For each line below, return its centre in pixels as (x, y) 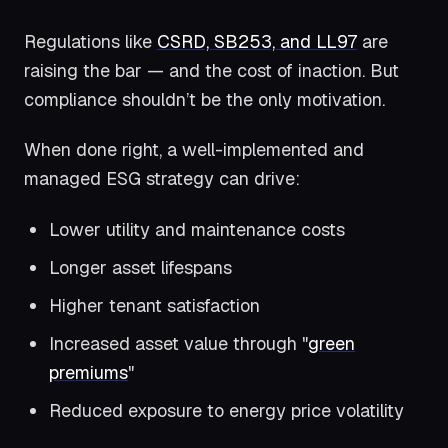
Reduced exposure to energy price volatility (227, 411)
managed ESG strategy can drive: (162, 179)
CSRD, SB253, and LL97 (257, 41)
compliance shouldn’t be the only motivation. (204, 99)
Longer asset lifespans (141, 268)
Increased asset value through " (179, 344)
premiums (89, 373)
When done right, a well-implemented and (194, 150)
